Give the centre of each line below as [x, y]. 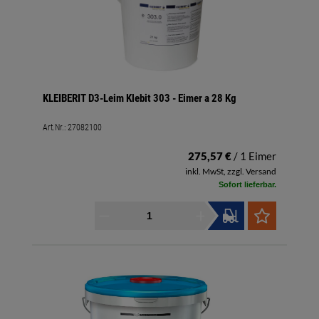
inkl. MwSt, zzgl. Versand [231, 172]
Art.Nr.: [55, 128]
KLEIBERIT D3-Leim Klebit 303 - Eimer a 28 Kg [140, 99]
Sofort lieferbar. [247, 185]
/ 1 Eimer [255, 156]
